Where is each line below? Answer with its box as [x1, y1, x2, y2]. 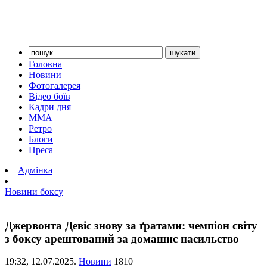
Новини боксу [5, 187, 63, 197]
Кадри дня [29, 102, 71, 112]
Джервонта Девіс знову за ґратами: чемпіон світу [5, 219, 257, 232]
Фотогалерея [29, 80, 80, 91]
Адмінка [18, 165, 52, 175]
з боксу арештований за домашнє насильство [5, 232, 239, 245]
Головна [29, 59, 62, 69]
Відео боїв [29, 91, 70, 101]
